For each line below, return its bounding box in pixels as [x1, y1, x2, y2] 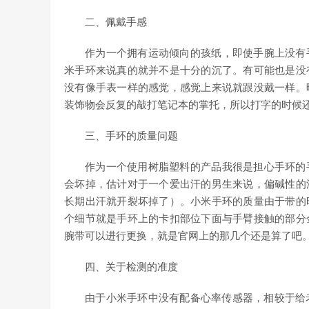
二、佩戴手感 [85, 17, 147, 28]
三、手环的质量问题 [85, 130, 178, 141]
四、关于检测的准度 [85, 261, 178, 272]
